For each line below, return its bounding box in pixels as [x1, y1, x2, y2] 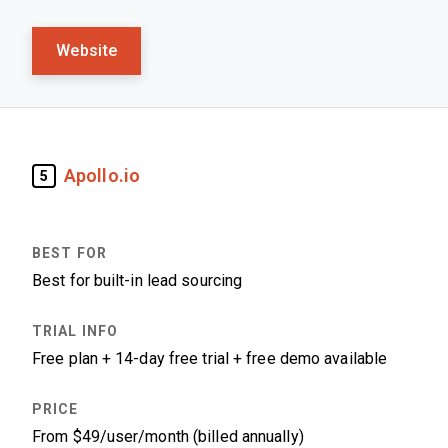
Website [56, 42, 118, 59]
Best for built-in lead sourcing [32, 272, 243, 289]
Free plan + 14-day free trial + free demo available [32, 350, 388, 367]
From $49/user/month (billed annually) [32, 428, 304, 445]
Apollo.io [64, 165, 140, 186]
